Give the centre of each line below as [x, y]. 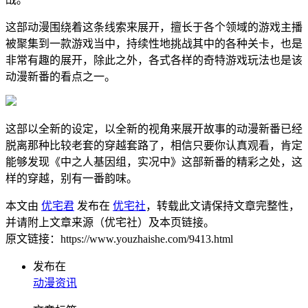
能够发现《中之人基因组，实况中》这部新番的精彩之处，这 [154, 162]
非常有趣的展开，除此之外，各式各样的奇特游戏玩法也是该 [154, 60]
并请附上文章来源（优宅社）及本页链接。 [110, 222]
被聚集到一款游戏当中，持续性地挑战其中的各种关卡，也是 [154, 43]
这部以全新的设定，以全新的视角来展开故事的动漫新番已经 [154, 129]
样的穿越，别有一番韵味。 [71, 178]
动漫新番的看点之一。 [60, 76]
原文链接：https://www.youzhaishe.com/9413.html [119, 239]
